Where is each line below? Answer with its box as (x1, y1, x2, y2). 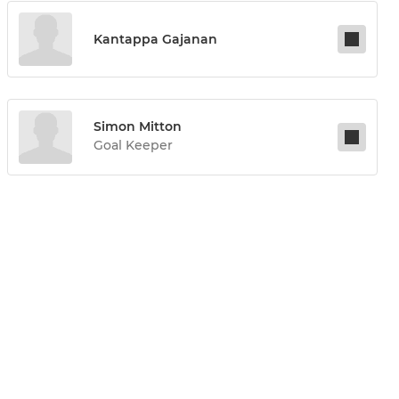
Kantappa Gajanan (94, 31, 217, 48)
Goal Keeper (94, 137, 173, 154)
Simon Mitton (94, 118, 182, 135)
